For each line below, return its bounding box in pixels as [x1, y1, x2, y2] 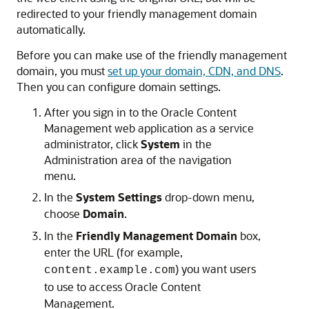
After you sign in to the [44, 105, 161, 119]
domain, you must [17, 63, 108, 78]
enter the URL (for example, [44, 245, 183, 259]
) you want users [175, 261, 256, 276]
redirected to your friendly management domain [17, 6, 257, 21]
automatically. [17, 22, 86, 37]
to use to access [44, 279, 125, 294]
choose [44, 206, 83, 221]
